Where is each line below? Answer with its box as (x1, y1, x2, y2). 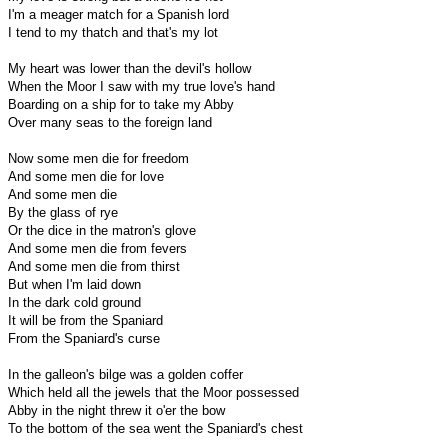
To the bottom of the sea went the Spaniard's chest (8, 420, 303, 436)
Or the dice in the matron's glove (8, 222, 196, 238)
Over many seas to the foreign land (8, 114, 212, 130)
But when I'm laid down (8, 276, 141, 292)
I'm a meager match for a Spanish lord (8, 6, 229, 22)
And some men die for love (8, 168, 164, 184)
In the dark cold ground (8, 294, 141, 310)
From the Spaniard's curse (8, 330, 160, 346)
